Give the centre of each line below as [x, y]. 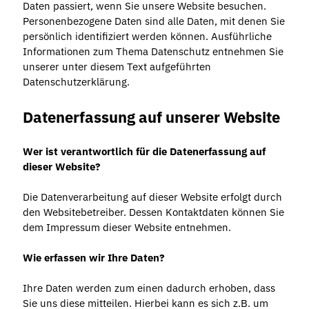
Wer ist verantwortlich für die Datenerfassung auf [144, 152]
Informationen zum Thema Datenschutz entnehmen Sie [153, 52]
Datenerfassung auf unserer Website [151, 117]
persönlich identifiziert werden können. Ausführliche [147, 37]
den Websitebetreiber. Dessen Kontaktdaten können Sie [153, 212]
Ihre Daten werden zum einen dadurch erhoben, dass [149, 288]
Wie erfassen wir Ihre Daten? [93, 258]
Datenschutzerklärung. [76, 82]
